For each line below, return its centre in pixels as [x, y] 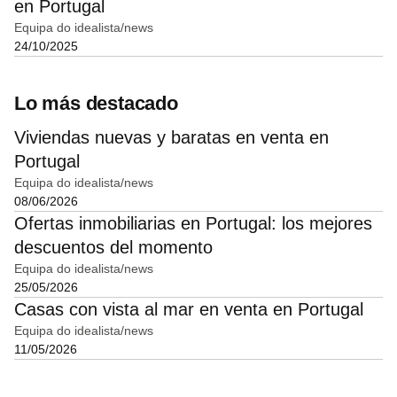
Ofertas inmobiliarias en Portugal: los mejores [193, 224]
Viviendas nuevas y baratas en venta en [171, 138]
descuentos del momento [113, 248]
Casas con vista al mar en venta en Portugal [189, 310]
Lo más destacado [96, 104]
